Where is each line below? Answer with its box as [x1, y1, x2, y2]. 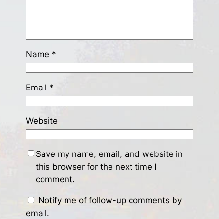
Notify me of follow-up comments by [38, 195, 182, 205]
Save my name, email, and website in [35, 149, 183, 159]
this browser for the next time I [35, 161, 156, 172]
